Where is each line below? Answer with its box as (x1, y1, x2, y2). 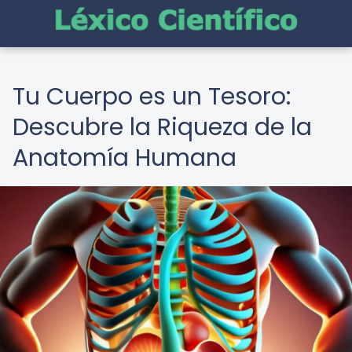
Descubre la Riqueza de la (13, 111, 312, 144)
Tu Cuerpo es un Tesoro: (13, 80, 291, 113)
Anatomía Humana (13, 141, 236, 174)
